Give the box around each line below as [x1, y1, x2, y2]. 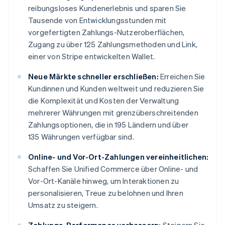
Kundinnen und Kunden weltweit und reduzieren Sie [28, 83, 204, 94]
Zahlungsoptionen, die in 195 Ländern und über [28, 120, 189, 130]
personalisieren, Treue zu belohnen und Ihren [28, 188, 183, 198]
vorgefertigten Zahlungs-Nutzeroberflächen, [28, 27, 185, 38]
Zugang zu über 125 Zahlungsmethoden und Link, [28, 39, 198, 50]
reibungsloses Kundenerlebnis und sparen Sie [28, 3, 186, 14]
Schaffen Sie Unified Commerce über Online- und [28, 164, 198, 174]
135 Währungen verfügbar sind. [28, 132, 134, 142]
